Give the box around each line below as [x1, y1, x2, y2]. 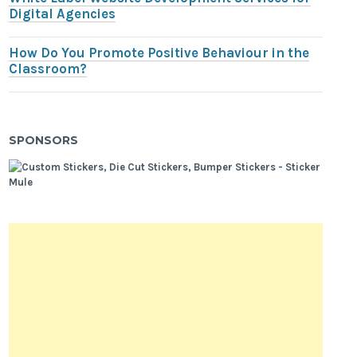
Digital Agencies [9, 6, 116, 22]
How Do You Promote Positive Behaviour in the [9, 45, 310, 61]
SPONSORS [9, 132, 79, 147]
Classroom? [9, 61, 88, 77]
